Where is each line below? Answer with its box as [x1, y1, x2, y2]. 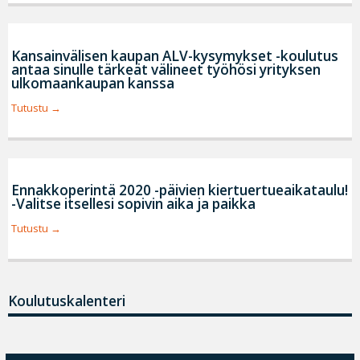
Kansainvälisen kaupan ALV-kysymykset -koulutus [10, 46, 338, 65]
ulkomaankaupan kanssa [10, 73, 174, 92]
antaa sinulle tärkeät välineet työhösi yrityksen [10, 59, 321, 79]
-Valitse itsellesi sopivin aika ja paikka [10, 194, 256, 214]
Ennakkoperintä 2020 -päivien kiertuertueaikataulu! [10, 181, 348, 200]
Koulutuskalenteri [8, 291, 125, 310]
